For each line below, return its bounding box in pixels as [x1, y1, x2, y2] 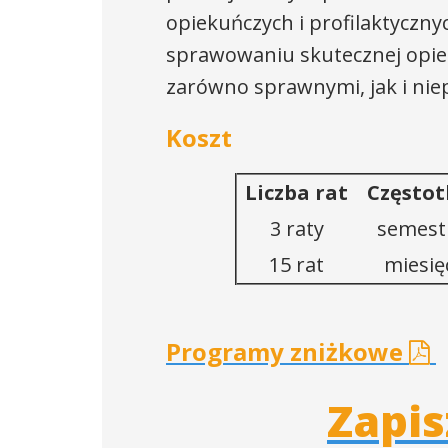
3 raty [269, 215, 324, 242]
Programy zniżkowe [166, 335, 409, 368]
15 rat [269, 251, 324, 278]
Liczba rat [245, 179, 348, 206]
